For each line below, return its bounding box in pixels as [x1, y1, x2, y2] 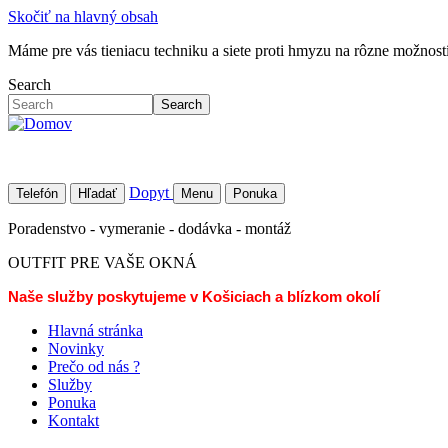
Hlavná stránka [48, 322, 143, 339]
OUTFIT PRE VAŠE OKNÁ [8, 254, 197, 271]
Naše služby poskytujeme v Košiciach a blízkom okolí [8, 289, 380, 305]
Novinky [48, 340, 104, 357]
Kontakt [48, 412, 99, 429]
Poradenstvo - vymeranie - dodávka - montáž [8, 220, 291, 237]
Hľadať [78, 186, 117, 201]
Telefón [16, 186, 58, 201]
